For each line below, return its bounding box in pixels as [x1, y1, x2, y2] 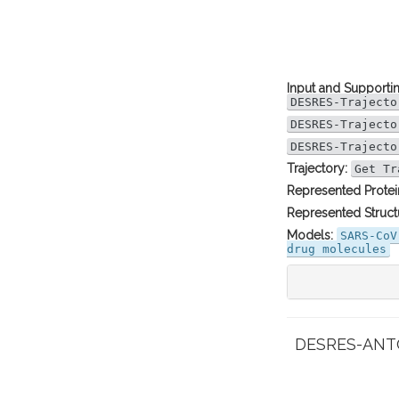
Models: [287, 228, 333, 242]
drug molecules [287, 242, 387, 256]
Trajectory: [287, 161, 347, 175]
